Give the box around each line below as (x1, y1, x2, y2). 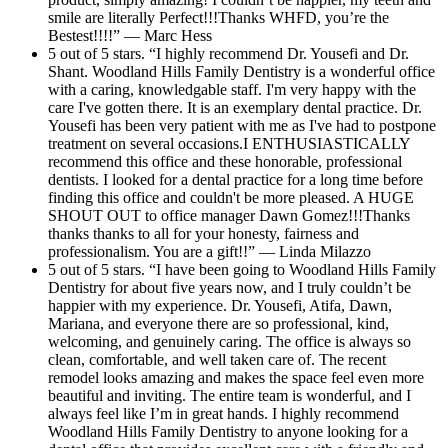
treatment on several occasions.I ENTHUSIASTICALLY (48, 134, 410, 152)
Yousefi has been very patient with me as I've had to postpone (48, 116, 436, 134)
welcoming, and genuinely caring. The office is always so (48, 332, 411, 350)
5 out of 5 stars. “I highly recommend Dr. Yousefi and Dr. (48, 44, 409, 62)
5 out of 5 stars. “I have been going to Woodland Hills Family (48, 260, 436, 278)
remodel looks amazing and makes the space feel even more (48, 368, 424, 386)
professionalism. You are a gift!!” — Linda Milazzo (48, 242, 371, 260)
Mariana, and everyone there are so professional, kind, (48, 314, 389, 332)
